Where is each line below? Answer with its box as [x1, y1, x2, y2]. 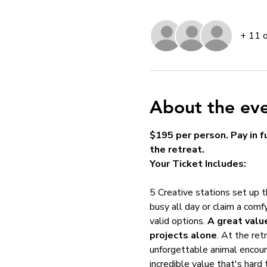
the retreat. [149, 143, 204, 157]
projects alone [149, 229, 217, 243]
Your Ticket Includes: [149, 157, 246, 171]
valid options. [149, 215, 207, 228]
